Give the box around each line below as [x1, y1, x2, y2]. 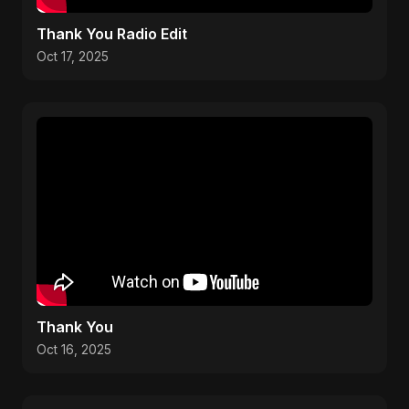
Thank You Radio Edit [37, 25, 187, 43]
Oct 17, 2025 [37, 49, 109, 64]
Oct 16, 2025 [37, 342, 111, 357]
